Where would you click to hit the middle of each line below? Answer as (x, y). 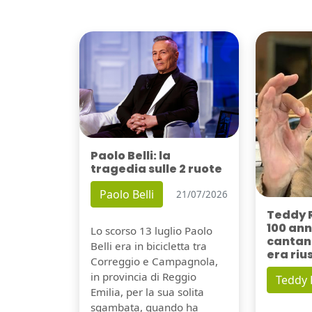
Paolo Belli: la (131, 156)
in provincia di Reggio (143, 277)
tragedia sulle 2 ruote (156, 169)
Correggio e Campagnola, (154, 262)
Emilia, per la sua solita (147, 292)
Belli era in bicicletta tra (149, 246)
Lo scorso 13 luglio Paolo (151, 231)
